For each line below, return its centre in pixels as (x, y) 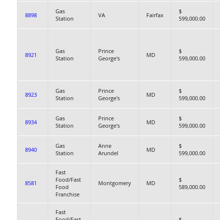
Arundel (108, 153)
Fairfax (155, 15)
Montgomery (115, 183)
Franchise (68, 194)
